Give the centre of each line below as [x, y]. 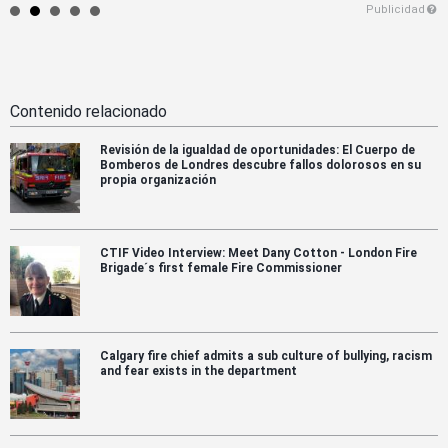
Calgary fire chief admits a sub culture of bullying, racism [266, 355]
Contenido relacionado [88, 111]
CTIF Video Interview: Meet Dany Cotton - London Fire [258, 252]
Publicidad [395, 9]
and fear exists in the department [198, 370]
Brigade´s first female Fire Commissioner [221, 267]
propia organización [158, 179]
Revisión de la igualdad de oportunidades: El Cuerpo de [257, 149]
